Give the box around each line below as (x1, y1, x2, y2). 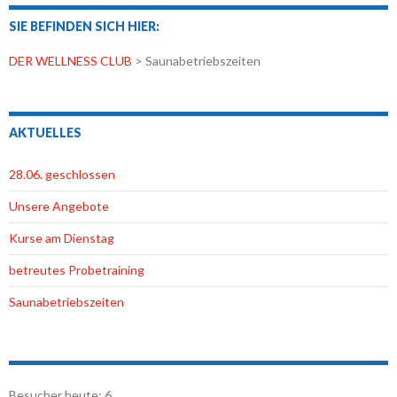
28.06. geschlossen (9, 167, 115, 183)
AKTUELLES (9, 125, 82, 141)
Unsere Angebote (9, 198, 109, 214)
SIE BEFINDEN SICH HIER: (9, 19, 160, 35)
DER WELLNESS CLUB (9, 53, 132, 69)
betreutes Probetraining (9, 262, 144, 278)
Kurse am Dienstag (9, 230, 114, 246)
